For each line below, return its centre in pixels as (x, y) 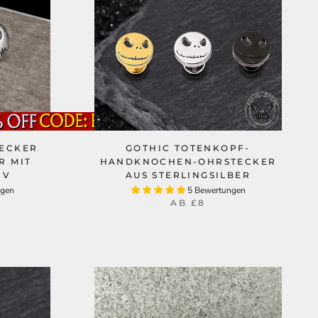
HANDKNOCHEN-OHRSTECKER (188, 161)
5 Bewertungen (216, 190)
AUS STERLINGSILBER (188, 175)
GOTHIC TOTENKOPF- (188, 148)
